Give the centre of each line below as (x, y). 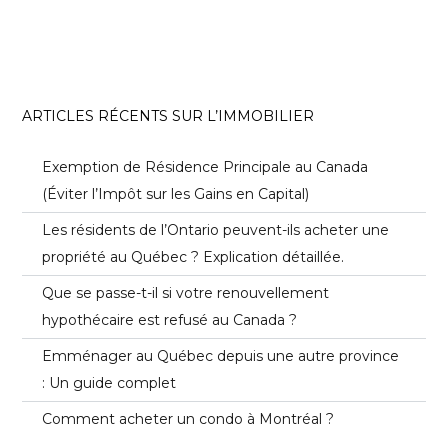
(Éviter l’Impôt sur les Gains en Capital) (176, 194)
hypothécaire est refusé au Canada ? (170, 320)
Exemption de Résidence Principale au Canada (205, 167)
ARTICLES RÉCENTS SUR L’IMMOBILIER (168, 116)
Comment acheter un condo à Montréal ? (188, 419)
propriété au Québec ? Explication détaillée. (193, 257)
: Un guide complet (109, 383)
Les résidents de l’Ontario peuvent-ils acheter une (216, 230)
